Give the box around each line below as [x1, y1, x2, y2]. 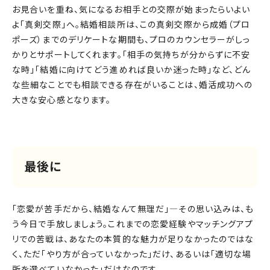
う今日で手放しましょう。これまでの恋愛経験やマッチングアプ [12, 219, 254, 230]
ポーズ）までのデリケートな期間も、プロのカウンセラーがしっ [12, 34, 251, 46]
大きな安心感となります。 [12, 95, 111, 106]
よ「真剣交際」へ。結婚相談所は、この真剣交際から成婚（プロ [12, 19, 251, 31]
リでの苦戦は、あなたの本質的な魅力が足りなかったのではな [12, 234, 254, 245]
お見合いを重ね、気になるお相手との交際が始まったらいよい [12, 4, 251, 16]
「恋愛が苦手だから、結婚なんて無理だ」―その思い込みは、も [12, 204, 254, 215]
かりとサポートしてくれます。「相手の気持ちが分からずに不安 [12, 49, 251, 61]
